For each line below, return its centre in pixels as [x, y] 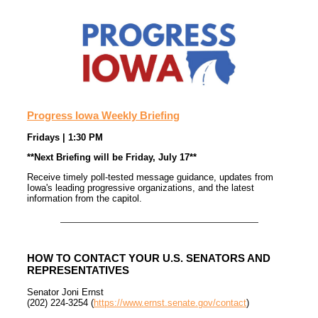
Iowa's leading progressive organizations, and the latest [141, 188]
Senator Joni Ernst [65, 292]
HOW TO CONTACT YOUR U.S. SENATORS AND [149, 258]
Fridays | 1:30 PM [65, 138]
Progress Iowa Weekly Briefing [103, 116]
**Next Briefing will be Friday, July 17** [112, 158]
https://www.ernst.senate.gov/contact [170, 303]
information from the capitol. [84, 199]
